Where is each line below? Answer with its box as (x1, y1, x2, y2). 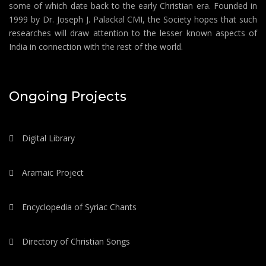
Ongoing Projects (9, 88, 126, 104)
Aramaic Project (20, 166, 84, 178)
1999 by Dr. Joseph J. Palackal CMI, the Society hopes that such (9, 13, 257, 25)
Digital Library (20, 132, 75, 144)
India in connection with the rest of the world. (9, 40, 183, 52)
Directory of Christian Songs (20, 235, 130, 247)
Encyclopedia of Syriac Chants (20, 201, 137, 213)
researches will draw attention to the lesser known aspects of (9, 27, 257, 39)
